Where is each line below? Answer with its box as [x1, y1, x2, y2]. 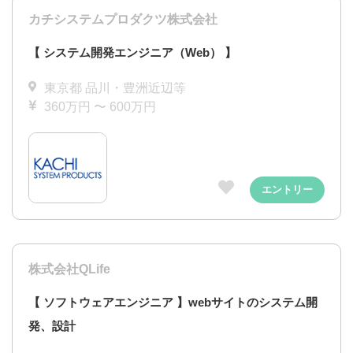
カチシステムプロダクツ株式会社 [28, 13, 217, 26]
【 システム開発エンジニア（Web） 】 [28, 46, 236, 59]
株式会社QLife [28, 262, 110, 276]
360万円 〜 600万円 [44, 100, 156, 113]
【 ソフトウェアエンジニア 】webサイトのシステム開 [28, 295, 318, 309]
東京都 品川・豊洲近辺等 [44, 81, 186, 95]
